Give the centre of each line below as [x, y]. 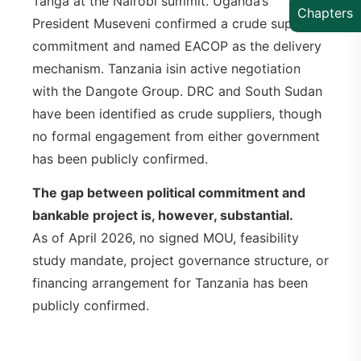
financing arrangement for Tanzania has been [170, 283]
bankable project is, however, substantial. [163, 216]
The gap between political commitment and [169, 193]
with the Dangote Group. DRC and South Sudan [177, 91]
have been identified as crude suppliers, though [177, 113]
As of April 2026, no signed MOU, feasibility [166, 238]
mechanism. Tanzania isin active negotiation [166, 68]
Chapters [325, 12]
